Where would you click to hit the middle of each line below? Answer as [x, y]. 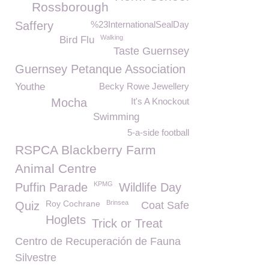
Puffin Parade [51, 187]
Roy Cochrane [73, 204]
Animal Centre [56, 168]
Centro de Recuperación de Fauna [98, 241]
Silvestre [36, 258]
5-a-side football [158, 132]
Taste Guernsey [151, 51]
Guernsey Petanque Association [100, 69]
